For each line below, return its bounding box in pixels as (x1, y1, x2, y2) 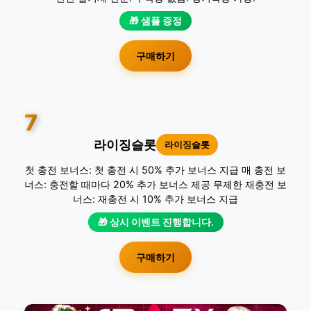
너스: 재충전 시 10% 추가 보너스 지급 (73, 193, 238, 205)
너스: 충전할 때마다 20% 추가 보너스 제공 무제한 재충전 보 (24, 178, 287, 190)
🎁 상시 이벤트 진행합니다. (97, 217, 214, 228)
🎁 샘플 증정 (129, 15, 182, 26)
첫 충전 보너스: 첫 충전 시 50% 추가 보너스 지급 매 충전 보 (25, 164, 286, 176)
